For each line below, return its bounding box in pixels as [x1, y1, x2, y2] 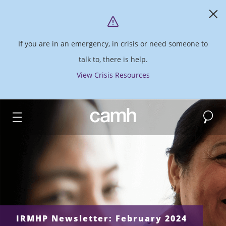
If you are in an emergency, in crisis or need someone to [18, 39, 208, 49]
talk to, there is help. [78, 54, 148, 65]
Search [201, 108, 225, 118]
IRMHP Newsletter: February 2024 [16, 213, 187, 224]
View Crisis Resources [76, 70, 150, 80]
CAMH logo [89, 109, 127, 119]
